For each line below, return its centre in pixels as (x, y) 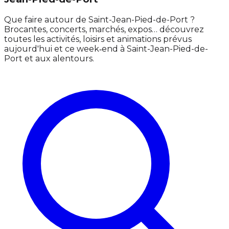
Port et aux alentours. (49, 59)
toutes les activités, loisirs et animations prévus (98, 39)
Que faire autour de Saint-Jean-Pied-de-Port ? (99, 20)
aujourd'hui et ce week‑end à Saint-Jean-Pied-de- (106, 49)
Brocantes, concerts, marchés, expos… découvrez (104, 30)
